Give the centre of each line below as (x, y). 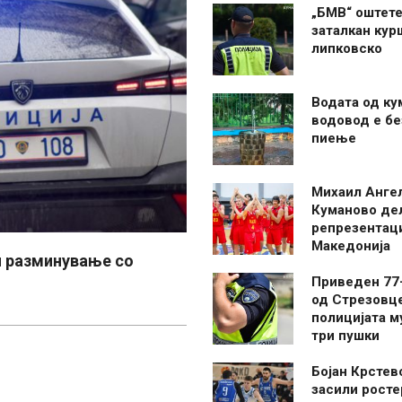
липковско (347, 48)
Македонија (351, 246)
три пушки (345, 336)
